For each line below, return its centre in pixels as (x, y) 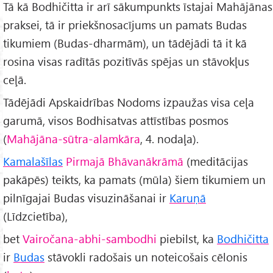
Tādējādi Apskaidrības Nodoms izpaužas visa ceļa (129, 102)
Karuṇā (188, 197)
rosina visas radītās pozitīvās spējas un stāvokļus (126, 62)
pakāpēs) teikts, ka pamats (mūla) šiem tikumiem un (134, 179)
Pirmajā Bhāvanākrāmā (125, 161)
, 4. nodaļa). (169, 138)
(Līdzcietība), (35, 216)
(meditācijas (216, 161)
